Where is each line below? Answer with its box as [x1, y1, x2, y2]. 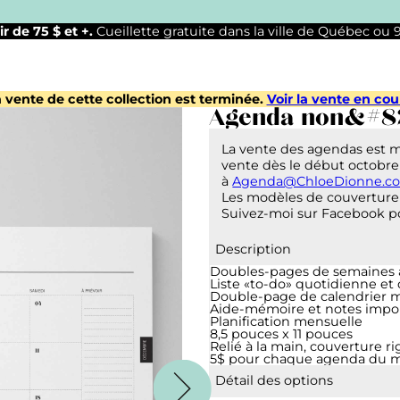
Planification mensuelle [210, 312, 362, 329]
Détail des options [215, 372, 334, 389]
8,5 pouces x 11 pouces [210, 325, 353, 342]
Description [215, 241, 292, 258]
